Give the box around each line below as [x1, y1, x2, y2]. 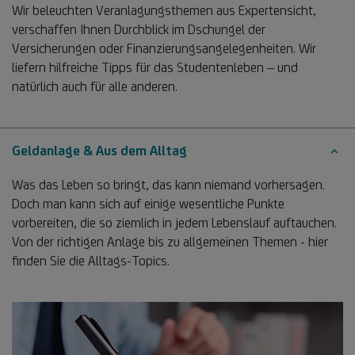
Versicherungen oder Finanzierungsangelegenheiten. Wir [12, 40, 316, 56]
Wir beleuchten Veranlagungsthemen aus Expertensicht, [12, 2, 316, 18]
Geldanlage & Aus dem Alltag [12, 142, 187, 158]
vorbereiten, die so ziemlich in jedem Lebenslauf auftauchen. [12, 214, 337, 231]
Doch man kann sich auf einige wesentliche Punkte [12, 195, 284, 212]
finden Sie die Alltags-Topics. [12, 252, 170, 269]
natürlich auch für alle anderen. [12, 78, 181, 94]
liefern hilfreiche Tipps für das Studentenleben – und [12, 59, 298, 75]
